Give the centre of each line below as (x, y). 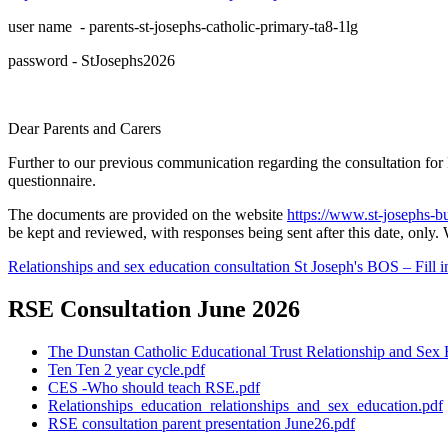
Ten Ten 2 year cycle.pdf (126, 369)
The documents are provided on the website (147, 214)
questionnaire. (54, 180)
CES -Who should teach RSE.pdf (154, 387)
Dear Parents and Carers (84, 128)
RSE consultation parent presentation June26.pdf (201, 423)
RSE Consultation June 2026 (154, 308)
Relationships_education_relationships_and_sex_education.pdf (245, 405)
